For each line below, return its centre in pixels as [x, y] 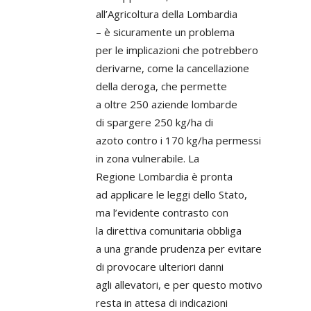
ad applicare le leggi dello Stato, [171, 194]
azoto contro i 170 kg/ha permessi [178, 140]
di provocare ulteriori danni [160, 267]
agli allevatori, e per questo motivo [179, 285]
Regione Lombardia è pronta [164, 176]
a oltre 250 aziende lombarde [167, 104]
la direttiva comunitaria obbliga [169, 230]
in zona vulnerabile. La [148, 158]
